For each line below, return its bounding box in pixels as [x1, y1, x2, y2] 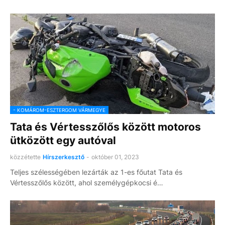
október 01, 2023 [91, 153, 139, 161]
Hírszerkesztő [43, 153, 84, 161]
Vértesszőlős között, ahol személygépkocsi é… [10, 178, 163, 187]
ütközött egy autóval [10, 134, 116, 147]
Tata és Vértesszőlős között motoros [10, 121, 201, 133]
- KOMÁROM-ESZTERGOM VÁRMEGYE [13, 107, 105, 113]
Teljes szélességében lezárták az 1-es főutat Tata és [10, 168, 182, 176]
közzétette [10, 153, 41, 161]
